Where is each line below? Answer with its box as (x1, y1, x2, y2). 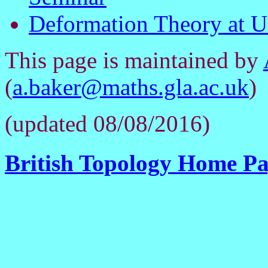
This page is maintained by (5, 47, 263, 73)
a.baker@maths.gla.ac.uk (13, 74, 249, 100)
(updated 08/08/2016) (5, 110, 210, 136)
